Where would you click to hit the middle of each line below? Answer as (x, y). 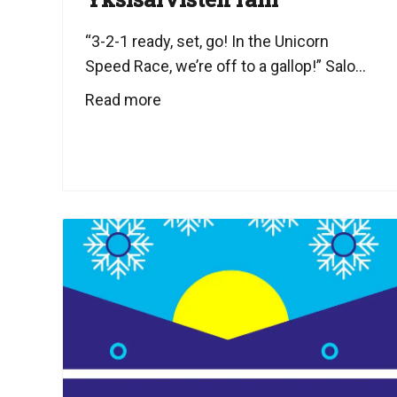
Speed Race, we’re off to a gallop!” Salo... (226, 66)
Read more (123, 99)
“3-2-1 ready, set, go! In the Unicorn (207, 41)
